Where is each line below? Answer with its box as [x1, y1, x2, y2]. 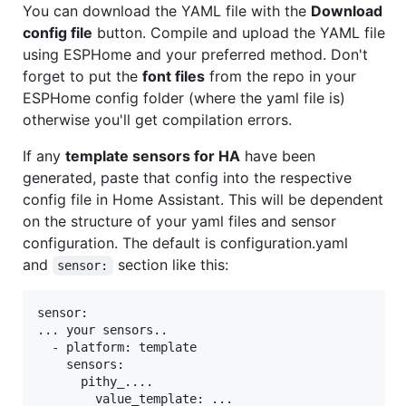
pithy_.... [37, 373, 153, 389]
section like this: [112, 255, 228, 274]
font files [142, 66, 205, 85]
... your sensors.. [37, 322, 168, 337]
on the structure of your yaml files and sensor [23, 211, 336, 230]
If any [23, 146, 65, 165]
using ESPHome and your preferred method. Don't [23, 44, 368, 63]
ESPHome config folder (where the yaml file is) [23, 88, 345, 107]
